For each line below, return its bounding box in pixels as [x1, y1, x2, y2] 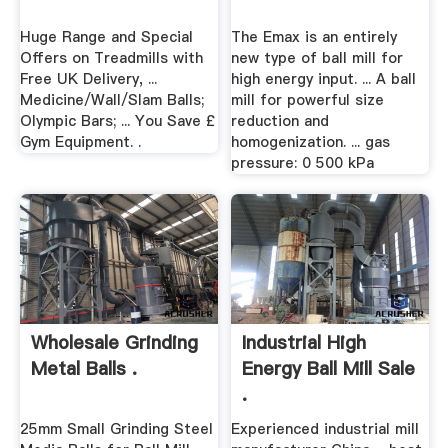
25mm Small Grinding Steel [19, 419, 213, 440]
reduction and [231, 110, 330, 131]
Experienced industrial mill [231, 419, 420, 440]
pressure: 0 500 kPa [231, 152, 375, 173]
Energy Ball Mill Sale [242, 355, 416, 381]
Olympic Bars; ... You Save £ [19, 110, 215, 131]
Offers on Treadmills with [19, 47, 203, 68]
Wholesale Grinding [30, 329, 198, 355]
